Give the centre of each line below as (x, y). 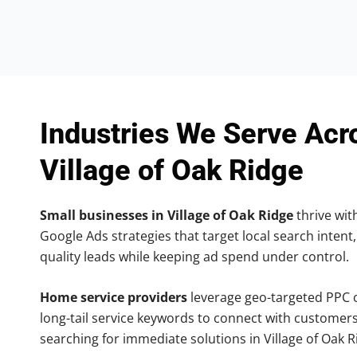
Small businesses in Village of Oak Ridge (167, 215)
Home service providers (114, 298)
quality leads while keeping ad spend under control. (194, 256)
